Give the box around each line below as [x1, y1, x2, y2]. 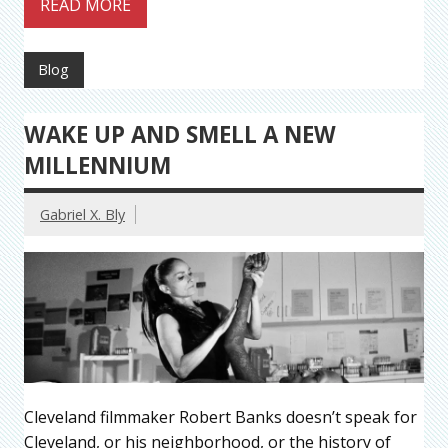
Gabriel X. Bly [40, 205, 125, 225]
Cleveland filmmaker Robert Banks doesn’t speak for [24, 405, 417, 428]
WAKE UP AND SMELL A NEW [24, 119, 336, 151]
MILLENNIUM [24, 150, 171, 182]
